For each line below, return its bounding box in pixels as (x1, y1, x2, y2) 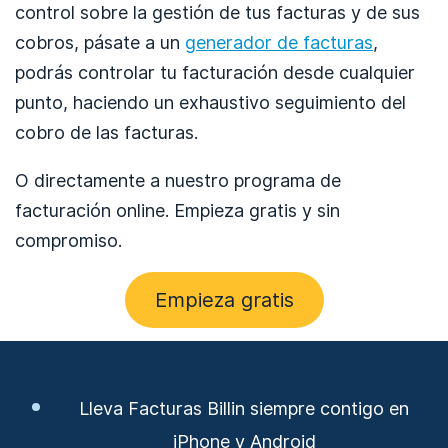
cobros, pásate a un (15, 32, 185, 53)
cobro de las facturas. (15, 122, 198, 143)
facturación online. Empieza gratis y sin (15, 200, 340, 221)
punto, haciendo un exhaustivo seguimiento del (15, 92, 406, 113)
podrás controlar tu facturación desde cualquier (15, 62, 415, 83)
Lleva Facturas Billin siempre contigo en (79, 398, 409, 419)
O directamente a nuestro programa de (15, 170, 341, 191)
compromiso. (15, 230, 122, 251)
